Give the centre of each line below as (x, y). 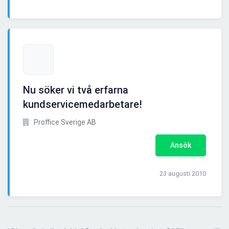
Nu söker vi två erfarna (76, 90)
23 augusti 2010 (183, 174)
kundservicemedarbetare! (83, 105)
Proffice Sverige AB (64, 122)
